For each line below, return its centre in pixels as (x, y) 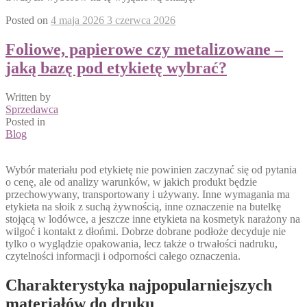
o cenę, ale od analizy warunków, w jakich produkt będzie (131, 182)
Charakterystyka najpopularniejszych (139, 285)
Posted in (25, 121)
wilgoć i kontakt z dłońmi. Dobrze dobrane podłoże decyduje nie (146, 231)
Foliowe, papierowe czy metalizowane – (144, 49)
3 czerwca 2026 (141, 20)
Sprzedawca (32, 109)
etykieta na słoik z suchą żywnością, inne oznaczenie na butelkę (143, 206)
